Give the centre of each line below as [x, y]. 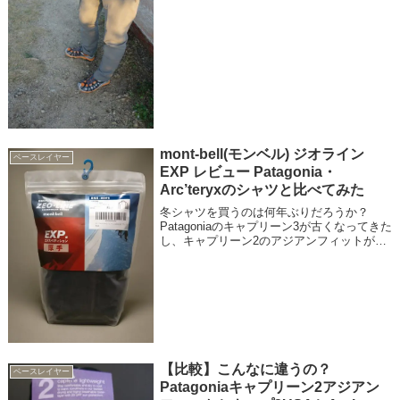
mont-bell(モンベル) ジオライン [262, 154]
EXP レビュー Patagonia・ [249, 172]
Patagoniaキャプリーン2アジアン [270, 387]
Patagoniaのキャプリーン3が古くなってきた [276, 226]
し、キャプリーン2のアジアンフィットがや [274, 240]
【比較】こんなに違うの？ [246, 369]
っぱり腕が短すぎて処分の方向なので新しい [276, 254]
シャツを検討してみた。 [224, 269]
